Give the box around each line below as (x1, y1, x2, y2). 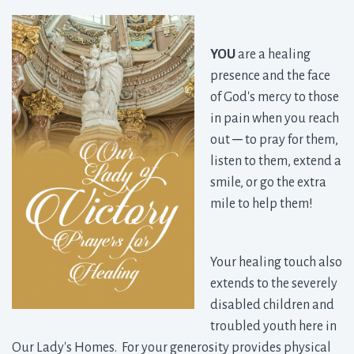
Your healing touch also (210, 255, 342, 269)
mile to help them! (210, 197, 313, 211)
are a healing (235, 47, 311, 62)
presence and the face (210, 69, 330, 83)
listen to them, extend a (210, 154, 341, 168)
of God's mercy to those (210, 90, 339, 104)
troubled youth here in (210, 319, 337, 333)
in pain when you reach (210, 111, 339, 126)
